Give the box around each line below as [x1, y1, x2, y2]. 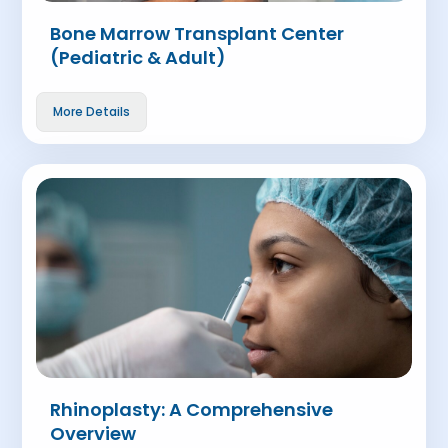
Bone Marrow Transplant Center [50, 21, 345, 46]
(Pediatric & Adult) [50, 45, 227, 70]
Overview [50, 421, 137, 446]
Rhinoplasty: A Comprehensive [50, 397, 334, 422]
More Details [53, 103, 131, 120]
